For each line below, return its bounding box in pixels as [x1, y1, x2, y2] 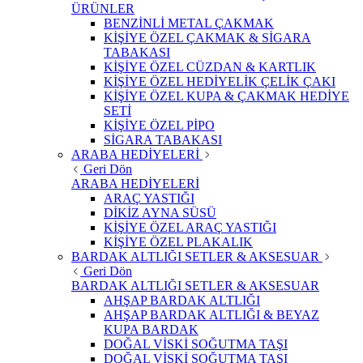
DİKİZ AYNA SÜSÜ [104, 206, 216, 220]
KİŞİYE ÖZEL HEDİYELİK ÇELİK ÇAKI [104, 75, 335, 89]
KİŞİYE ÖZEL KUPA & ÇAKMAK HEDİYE [104, 89, 349, 104]
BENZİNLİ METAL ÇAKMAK [104, 16, 274, 31]
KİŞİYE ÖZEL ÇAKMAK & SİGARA [104, 31, 311, 45]
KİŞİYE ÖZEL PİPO [104, 118, 215, 133]
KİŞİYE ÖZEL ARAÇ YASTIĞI [104, 220, 276, 235]
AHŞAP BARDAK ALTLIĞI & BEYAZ [104, 308, 319, 322]
